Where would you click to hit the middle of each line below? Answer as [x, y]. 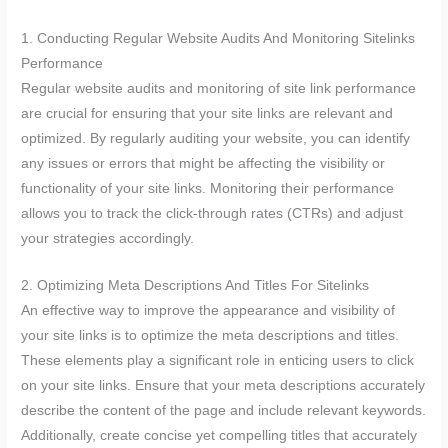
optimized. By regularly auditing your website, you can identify [216, 138]
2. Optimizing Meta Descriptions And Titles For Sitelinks [195, 285]
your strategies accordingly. [108, 238]
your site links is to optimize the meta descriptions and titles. [210, 335]
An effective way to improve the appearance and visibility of [208, 310]
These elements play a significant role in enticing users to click [218, 360]
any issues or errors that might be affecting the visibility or [203, 163]
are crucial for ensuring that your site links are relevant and [207, 113]
